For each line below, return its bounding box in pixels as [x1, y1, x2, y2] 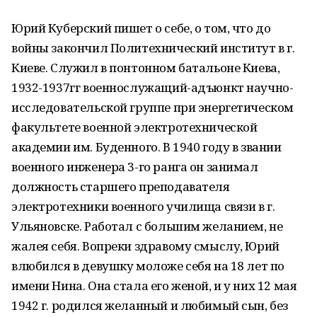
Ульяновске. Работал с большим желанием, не [11, 218, 283, 234]
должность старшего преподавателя [11, 178, 230, 195]
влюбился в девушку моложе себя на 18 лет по [11, 258, 284, 274]
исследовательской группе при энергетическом [11, 99, 294, 115]
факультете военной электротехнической [11, 119, 258, 135]
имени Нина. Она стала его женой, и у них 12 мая [11, 277, 297, 294]
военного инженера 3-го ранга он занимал [11, 158, 258, 175]
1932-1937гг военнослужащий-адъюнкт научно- [11, 79, 294, 96]
